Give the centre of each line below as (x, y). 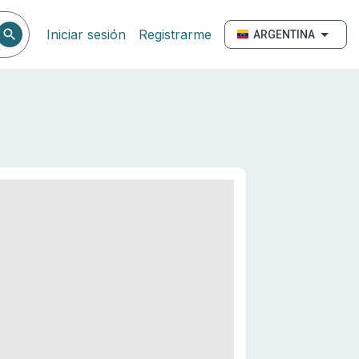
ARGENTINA (284, 34)
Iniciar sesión (86, 34)
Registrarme (175, 34)
